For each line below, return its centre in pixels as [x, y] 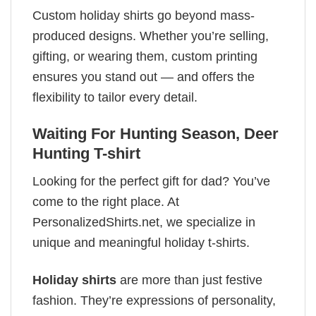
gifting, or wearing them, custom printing [145, 56]
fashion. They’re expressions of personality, [154, 300]
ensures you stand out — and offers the [144, 77]
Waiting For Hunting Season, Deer [156, 134]
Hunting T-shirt [86, 154]
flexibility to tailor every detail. [115, 97]
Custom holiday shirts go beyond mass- [144, 15]
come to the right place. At [106, 202]
